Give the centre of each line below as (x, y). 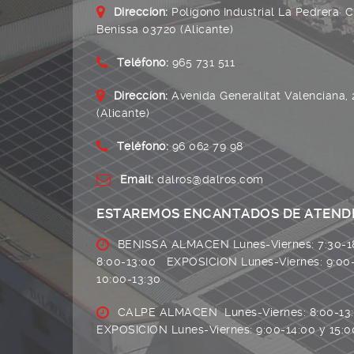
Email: (137, 180)
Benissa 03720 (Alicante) (165, 30)
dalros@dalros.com (209, 180)
